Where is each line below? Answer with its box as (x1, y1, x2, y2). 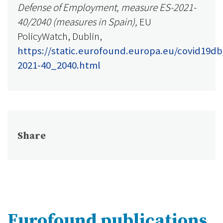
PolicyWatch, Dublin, (17, 30, 102, 43)
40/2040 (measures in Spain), (17, 15, 139, 28)
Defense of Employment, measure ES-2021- (17, 1, 196, 14)
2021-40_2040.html (17, 59, 101, 72)
